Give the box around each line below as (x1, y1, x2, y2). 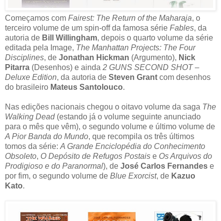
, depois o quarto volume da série (97, 33, 213, 42)
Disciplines (5, 53, 44, 62)
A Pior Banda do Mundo (5, 132, 88, 141)
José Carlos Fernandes (120, 161, 208, 170)
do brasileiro (5, 82, 50, 91)
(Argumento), (129, 53, 179, 62)
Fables (170, 23, 194, 32)
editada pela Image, (5, 43, 76, 52)
